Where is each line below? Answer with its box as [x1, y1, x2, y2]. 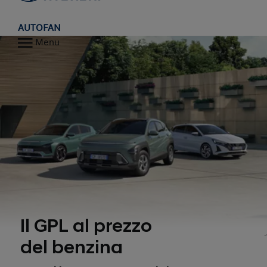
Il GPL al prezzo [20, 214, 153, 238]
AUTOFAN [17, 22, 61, 35]
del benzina [20, 235, 123, 259]
